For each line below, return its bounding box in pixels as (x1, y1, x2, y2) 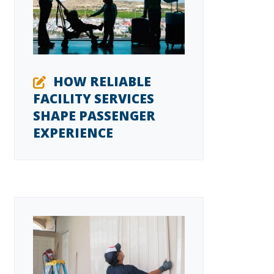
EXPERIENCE (32, 124, 113, 142)
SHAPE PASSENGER (32, 107, 155, 125)
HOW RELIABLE (53, 73, 151, 91)
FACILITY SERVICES (32, 90, 154, 108)
